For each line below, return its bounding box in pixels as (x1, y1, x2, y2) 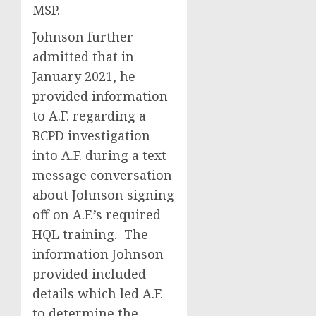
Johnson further (32, 28, 133, 45)
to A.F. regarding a (32, 107, 146, 124)
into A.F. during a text (32, 147, 166, 164)
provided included (32, 265, 146, 282)
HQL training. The (32, 226, 148, 243)
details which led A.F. (32, 285, 163, 302)
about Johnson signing (32, 186, 174, 203)
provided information (32, 87, 168, 104)
